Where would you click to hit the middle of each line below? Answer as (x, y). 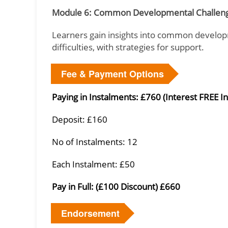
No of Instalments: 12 (95, 142)
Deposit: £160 (80, 119)
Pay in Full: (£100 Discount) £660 (116, 187)
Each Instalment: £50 (93, 164)
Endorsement (90, 213)
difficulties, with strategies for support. (128, 47)
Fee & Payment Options (112, 74)
